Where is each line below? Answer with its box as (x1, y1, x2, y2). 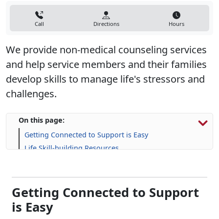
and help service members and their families (6, 58, 207, 71)
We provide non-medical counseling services (6, 43, 207, 56)
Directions (93, 20, 119, 27)
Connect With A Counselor (24, 156, 111, 166)
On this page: (19, 115, 65, 125)
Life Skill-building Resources (24, 143, 119, 153)
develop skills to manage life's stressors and (6, 72, 205, 86)
